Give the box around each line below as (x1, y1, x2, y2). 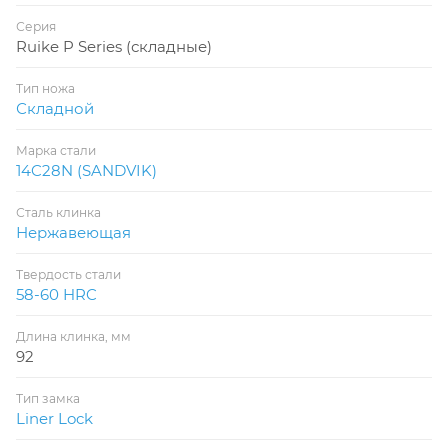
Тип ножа (16, 80, 75, 96)
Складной (16, 98, 94, 118)
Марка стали (16, 142, 96, 158)
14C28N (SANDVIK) (16, 160, 157, 180)
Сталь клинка (16, 204, 101, 220)
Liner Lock (16, 408, 93, 428)
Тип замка (16, 390, 80, 406)
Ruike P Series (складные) (16, 36, 212, 56)
